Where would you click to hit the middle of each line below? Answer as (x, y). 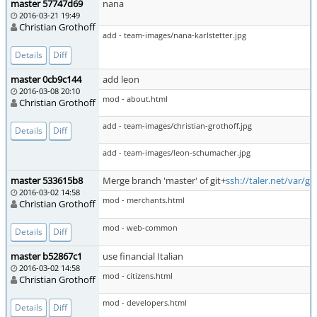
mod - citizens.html (138, 276)
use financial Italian (143, 256)
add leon (121, 79)
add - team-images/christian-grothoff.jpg (177, 126)
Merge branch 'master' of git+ (164, 180)
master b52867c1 (46, 256)
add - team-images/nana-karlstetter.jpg (174, 35)
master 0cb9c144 (46, 79)
